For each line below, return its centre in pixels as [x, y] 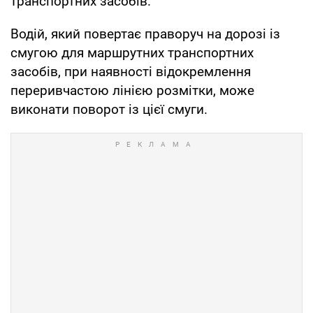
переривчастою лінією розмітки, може [132, 90]
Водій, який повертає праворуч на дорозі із [145, 34]
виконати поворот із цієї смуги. [109, 109]
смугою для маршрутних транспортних [132, 52]
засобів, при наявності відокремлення [131, 71]
